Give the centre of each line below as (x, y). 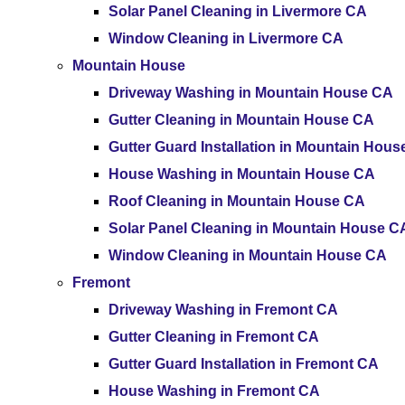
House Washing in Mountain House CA (242, 174)
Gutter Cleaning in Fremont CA (214, 337)
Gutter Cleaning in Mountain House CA (241, 120)
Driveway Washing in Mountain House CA (251, 93)
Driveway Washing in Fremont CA (223, 310)
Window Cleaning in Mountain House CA (248, 255)
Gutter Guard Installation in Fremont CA (244, 364)
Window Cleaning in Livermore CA (226, 38)
